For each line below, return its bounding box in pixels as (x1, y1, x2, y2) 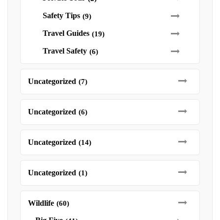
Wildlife (28, 199, 54, 207)
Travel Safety (43, 47, 87, 55)
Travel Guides (43, 29, 89, 37)
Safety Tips (43, 11, 80, 20)
